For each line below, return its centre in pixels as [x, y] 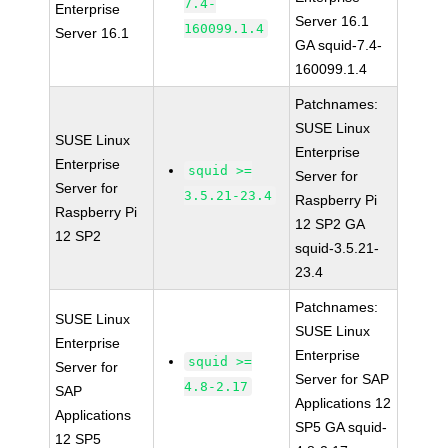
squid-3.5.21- [337, 248]
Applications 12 [343, 403]
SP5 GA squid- [341, 427]
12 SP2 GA [330, 224]
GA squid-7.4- [339, 45]
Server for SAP [342, 379]
